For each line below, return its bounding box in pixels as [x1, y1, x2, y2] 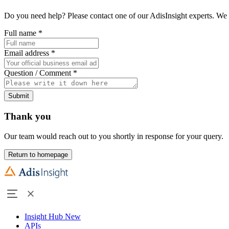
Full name [4, 29, 38, 38]
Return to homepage [8, 150, 68, 158]
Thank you [4, 111, 51, 122]
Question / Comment [4, 68, 73, 78]
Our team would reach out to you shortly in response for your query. [4, 131, 223, 141]
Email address [4, 49, 51, 58]
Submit [8, 92, 29, 100]
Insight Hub [25, 212, 65, 221]
